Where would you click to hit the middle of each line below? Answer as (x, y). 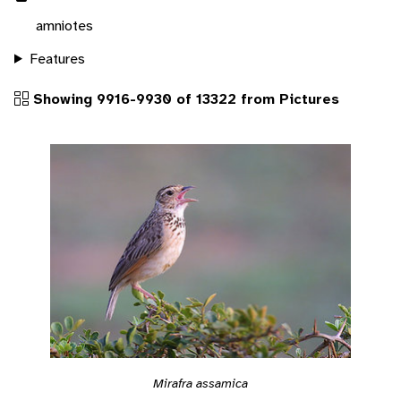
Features (57, 58)
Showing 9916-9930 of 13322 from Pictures (184, 98)
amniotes (64, 25)
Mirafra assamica (200, 384)
